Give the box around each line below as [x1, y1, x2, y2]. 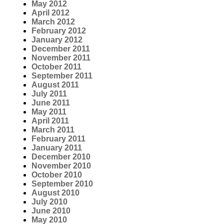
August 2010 [31, 188, 79, 197]
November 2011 [31, 53, 90, 62]
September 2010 [31, 179, 93, 188]
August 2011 [31, 80, 79, 89]
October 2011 [31, 62, 81, 71]
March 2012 [31, 17, 75, 26]
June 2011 [31, 98, 70, 107]
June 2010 [31, 206, 70, 215]
